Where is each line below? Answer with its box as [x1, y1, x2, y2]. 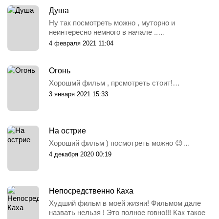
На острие [49, 126, 86, 135]
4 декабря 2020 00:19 [49, 150, 111, 158]
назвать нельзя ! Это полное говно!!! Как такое [49, 208, 205, 217]
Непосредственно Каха [49, 186, 133, 195]
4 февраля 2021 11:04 [49, 40, 113, 47]
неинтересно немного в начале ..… [49, 28, 165, 36]
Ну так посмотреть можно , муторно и [49, 19, 175, 27]
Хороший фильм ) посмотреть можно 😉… [49, 138, 190, 147]
